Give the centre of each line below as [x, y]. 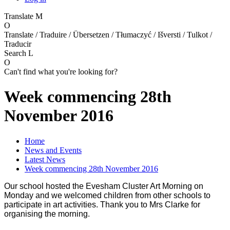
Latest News [45, 159]
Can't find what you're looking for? [61, 71]
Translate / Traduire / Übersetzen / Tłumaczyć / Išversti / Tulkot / [108, 34]
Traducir [18, 44]
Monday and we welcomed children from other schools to [107, 195]
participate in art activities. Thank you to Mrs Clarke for [102, 204]
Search [16, 53]
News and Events [53, 150]
